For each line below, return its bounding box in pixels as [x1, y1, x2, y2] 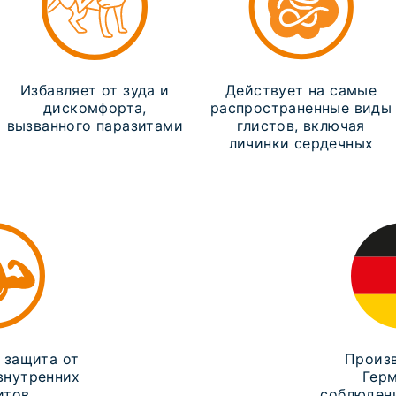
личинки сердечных [228, 134, 374, 152]
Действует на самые [225, 81, 377, 99]
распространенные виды [209, 99, 392, 117]
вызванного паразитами [6, 117, 184, 134]
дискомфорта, [42, 99, 147, 117]
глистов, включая [237, 117, 365, 134]
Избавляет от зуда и [20, 81, 170, 99]
